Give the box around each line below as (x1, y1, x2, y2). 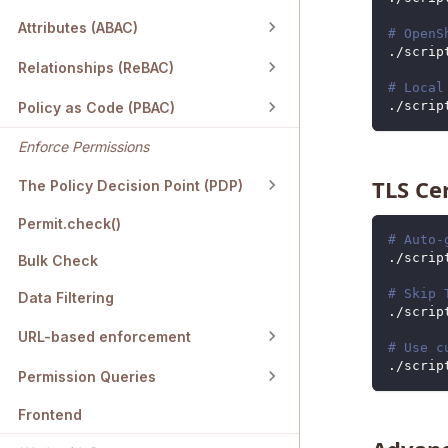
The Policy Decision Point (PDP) (18, 176, 243, 194)
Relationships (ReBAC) (18, 58, 174, 76)
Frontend (18, 406, 82, 424)
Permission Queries (18, 367, 156, 385)
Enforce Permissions (18, 138, 149, 156)
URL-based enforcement (18, 327, 191, 345)
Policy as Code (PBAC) (18, 98, 175, 116)
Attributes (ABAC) (18, 18, 138, 36)
